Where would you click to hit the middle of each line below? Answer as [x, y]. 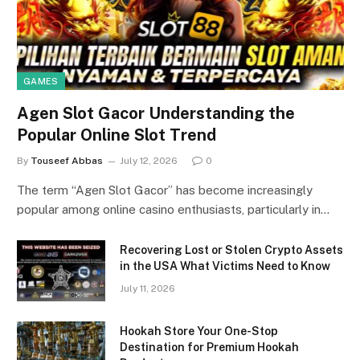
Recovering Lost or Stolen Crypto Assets [231, 250]
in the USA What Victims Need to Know [225, 266]
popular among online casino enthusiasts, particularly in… [173, 209]
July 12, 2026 [149, 160]
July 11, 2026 [147, 288]
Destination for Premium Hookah [209, 347]
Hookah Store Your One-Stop [199, 331]
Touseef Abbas [67, 160]
